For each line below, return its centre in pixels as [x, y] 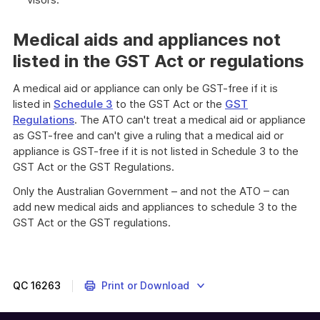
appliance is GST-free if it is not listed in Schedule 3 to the [156, 151]
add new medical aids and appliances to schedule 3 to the [155, 207]
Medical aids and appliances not [147, 40]
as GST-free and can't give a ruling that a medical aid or [148, 135]
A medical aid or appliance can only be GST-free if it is [145, 88]
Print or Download [145, 285]
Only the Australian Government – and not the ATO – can [151, 191]
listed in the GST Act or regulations [159, 61]
